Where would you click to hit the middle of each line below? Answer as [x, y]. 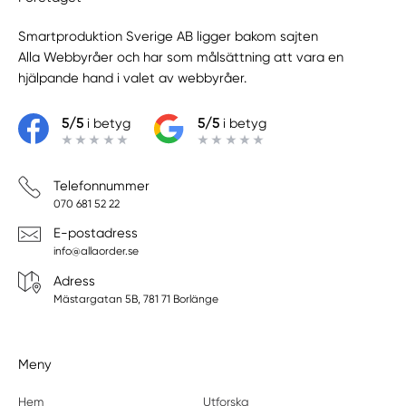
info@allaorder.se [96, 251]
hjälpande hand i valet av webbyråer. [133, 78]
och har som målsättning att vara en [229, 58]
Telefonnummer [101, 185]
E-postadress [95, 233]
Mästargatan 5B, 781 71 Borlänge [135, 299]
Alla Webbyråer [66, 58]
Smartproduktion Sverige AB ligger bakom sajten [169, 37]
